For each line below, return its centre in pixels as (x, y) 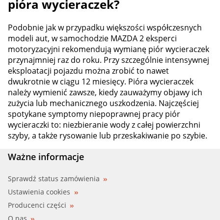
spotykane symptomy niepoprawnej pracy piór (94, 114)
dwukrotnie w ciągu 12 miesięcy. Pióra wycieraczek (101, 82)
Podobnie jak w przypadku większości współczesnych (105, 28)
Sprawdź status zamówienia (54, 179)
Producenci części (37, 205)
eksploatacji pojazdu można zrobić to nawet (88, 71)
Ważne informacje (46, 157)
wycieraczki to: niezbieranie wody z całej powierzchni (104, 125)
